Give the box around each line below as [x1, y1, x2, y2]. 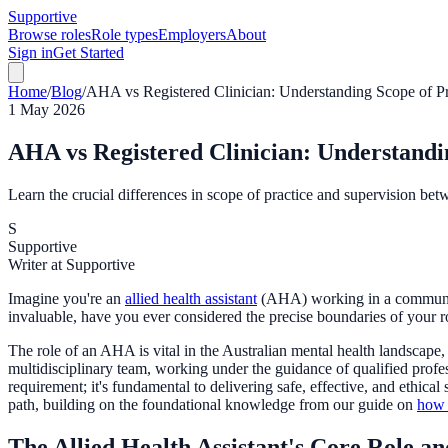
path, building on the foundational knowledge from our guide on [8, 395, 417, 413]
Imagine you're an [8, 289, 125, 307]
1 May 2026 [8, 101, 85, 118]
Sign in [8, 44, 53, 61]
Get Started [53, 44, 124, 61]
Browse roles [8, 26, 91, 43]
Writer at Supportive [8, 255, 135, 273]
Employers [158, 26, 226, 43]
